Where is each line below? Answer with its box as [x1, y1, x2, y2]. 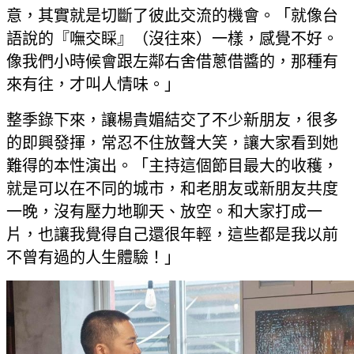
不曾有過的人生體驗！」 [6, 249, 180, 267]
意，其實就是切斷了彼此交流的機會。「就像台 [6, 7, 338, 25]
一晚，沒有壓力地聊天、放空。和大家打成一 [6, 203, 322, 221]
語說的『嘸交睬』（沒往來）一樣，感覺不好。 [6, 30, 338, 48]
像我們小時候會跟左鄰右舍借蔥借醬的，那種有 [6, 53, 338, 71]
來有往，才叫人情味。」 [6, 76, 180, 94]
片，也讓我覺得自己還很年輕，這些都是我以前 [6, 226, 338, 244]
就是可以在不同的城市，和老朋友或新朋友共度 [6, 180, 338, 198]
